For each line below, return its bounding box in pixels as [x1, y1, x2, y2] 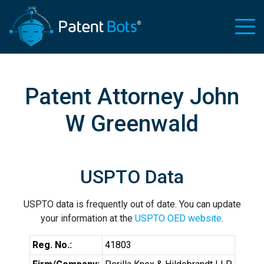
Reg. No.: [32, 239, 72, 250]
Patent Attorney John [25, 83, 239, 110]
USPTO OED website [135, 213, 222, 224]
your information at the [41, 213, 135, 224]
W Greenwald [65, 110, 199, 137]
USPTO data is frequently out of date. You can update [23, 199, 241, 210]
